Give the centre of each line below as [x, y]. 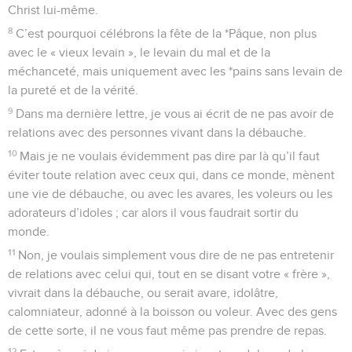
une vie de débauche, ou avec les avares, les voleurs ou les [170, 194]
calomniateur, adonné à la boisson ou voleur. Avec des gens [172, 312]
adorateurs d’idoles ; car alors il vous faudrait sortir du [153, 213]
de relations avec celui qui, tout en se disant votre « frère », [169, 274]
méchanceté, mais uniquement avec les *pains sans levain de [175, 71]
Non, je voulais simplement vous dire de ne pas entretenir [176, 255]
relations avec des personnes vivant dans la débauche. [157, 132]
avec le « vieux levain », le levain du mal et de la [139, 52]
